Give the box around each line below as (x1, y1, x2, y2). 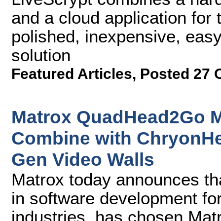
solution (11, 45, 71, 65)
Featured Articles (11, 66, 132, 82)
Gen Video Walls (11, 149, 154, 170)
